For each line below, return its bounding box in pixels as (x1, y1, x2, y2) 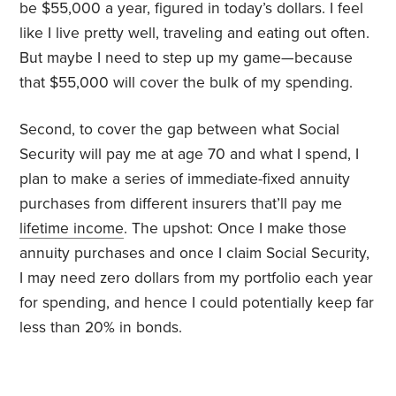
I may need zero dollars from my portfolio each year (19, 269, 374, 288)
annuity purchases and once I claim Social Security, (19, 244, 370, 263)
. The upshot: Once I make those (124, 219, 347, 239)
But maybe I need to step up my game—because (19, 49, 354, 68)
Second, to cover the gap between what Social (19, 120, 340, 140)
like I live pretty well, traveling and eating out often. (19, 24, 370, 43)
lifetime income (19, 219, 125, 239)
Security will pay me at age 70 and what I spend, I (19, 145, 360, 164)
